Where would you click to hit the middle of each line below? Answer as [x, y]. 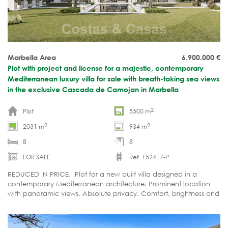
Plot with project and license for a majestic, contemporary [106, 68]
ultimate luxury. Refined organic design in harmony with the [104, 203]
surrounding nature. [39, 213]
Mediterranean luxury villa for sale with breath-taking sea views [113, 79]
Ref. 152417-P [149, 157]
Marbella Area [32, 58]
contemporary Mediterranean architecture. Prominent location [109, 184]
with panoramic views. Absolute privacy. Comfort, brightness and [113, 193]
